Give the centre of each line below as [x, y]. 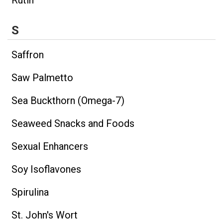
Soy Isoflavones [46, 169]
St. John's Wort [45, 215]
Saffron [28, 55]
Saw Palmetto [42, 77]
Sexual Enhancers [50, 146]
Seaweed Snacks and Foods [73, 123]
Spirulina [30, 192]
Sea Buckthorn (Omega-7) [68, 100]
